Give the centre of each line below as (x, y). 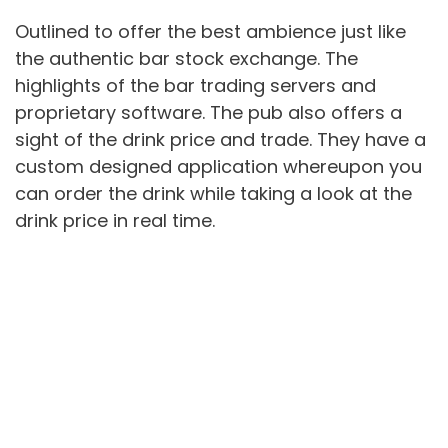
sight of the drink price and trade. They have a (220, 140)
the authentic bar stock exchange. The (186, 59)
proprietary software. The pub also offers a (208, 113)
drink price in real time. (115, 221)
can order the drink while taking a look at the (213, 194)
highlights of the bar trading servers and (195, 86)
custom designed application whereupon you (218, 167)
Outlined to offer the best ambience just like (210, 32)
